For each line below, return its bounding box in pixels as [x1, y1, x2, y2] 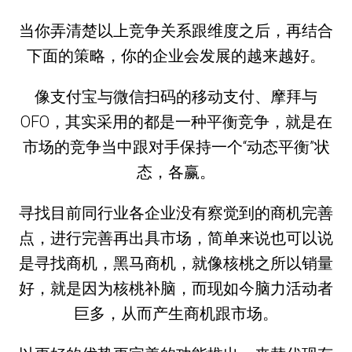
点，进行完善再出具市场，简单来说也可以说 [19, 228, 333, 247]
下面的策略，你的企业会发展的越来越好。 [27, 46, 325, 65]
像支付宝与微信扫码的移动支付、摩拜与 [35, 86, 317, 106]
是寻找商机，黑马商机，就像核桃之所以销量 [19, 253, 333, 273]
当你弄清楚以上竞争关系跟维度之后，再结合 [19, 20, 333, 40]
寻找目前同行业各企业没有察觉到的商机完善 [19, 203, 333, 222]
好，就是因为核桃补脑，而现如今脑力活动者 [19, 278, 333, 298]
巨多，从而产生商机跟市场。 [74, 303, 278, 323]
